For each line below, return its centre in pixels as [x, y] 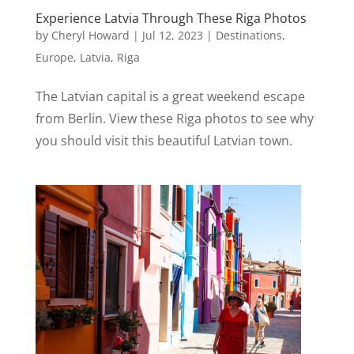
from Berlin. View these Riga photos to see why [174, 119]
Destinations [249, 36]
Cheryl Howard [90, 36]
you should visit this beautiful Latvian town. [165, 141]
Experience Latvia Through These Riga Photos [171, 19]
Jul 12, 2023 [172, 36]
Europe [54, 58]
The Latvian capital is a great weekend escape [170, 97]
